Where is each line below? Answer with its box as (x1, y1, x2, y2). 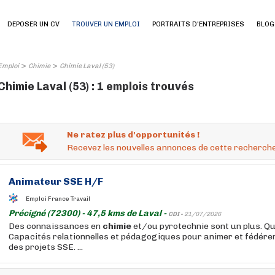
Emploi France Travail (26, 195, 90, 203)
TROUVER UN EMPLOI (72, 20, 140, 28)
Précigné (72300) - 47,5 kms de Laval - (9, 208, 168, 219)
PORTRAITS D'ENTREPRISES (152, 20, 244, 28)
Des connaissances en (9, 221, 103, 231)
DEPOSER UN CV (7, 20, 60, 28)
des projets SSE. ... (9, 242, 83, 252)
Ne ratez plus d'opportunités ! (67, 130, 199, 140)
